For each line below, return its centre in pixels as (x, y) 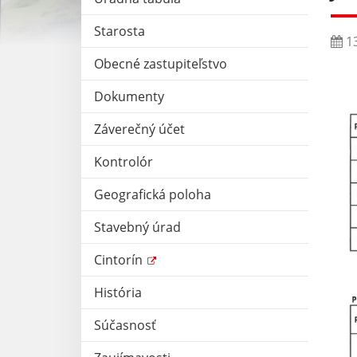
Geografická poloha (153, 194)
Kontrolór (124, 161)
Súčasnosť (125, 325)
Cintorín (120, 259)
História (118, 292)
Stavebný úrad (137, 227)
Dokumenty (129, 96)
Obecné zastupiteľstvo (161, 63)
